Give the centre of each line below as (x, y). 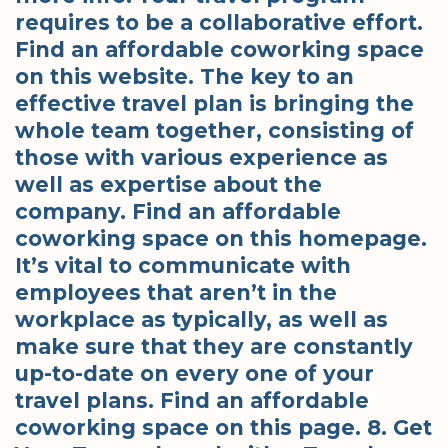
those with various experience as (201, 157)
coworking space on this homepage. (221, 238)
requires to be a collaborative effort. (219, 22)
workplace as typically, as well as (201, 319)
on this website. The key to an (184, 76)
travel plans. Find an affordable (192, 400)
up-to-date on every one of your (194, 373)
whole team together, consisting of (214, 130)
